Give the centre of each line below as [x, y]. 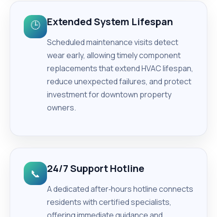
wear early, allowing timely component [114, 55]
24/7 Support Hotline [96, 168]
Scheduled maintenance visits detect [113, 42]
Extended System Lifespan [110, 22]
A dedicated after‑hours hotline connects [120, 189]
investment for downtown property [109, 94]
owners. [62, 108]
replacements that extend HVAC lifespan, [120, 68]
